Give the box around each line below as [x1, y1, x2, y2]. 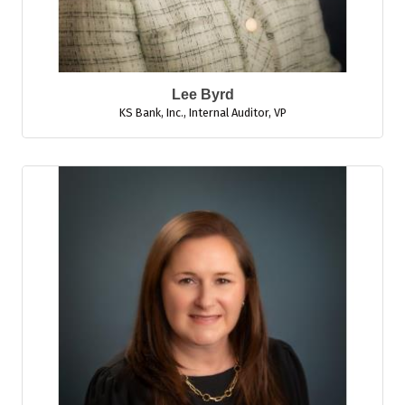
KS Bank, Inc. [118, 106, 184, 119]
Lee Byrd [171, 87, 234, 102]
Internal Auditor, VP [188, 106, 287, 119]
